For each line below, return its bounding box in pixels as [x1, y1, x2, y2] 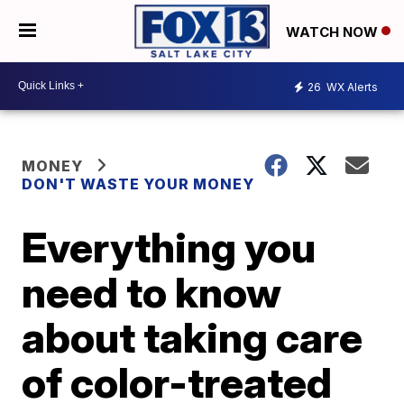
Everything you [22, 221, 317, 272]
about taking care [22, 311, 363, 363]
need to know [22, 266, 282, 317]
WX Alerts [324, 80, 378, 95]
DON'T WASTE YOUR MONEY [22, 174, 255, 193]
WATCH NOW [286, 23, 381, 41]
